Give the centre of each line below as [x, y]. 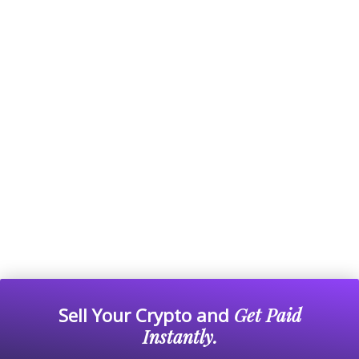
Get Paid [267, 315]
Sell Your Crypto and [146, 316]
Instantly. [179, 337]
